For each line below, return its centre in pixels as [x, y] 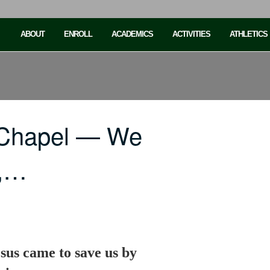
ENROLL [78, 34]
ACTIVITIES [191, 34]
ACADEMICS [132, 34]
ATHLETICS [249, 34]
